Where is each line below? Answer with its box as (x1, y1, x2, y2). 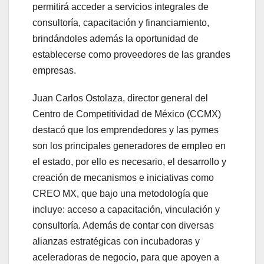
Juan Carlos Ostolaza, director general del (32, 93, 208, 103)
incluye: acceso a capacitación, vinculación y (32, 204, 220, 214)
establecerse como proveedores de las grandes (32, 49, 230, 60)
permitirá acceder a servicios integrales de (32, 1, 209, 12)
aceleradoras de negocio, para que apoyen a (32, 252, 219, 262)
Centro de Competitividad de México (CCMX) (32, 108, 221, 119)
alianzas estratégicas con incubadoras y (32, 236, 200, 246)
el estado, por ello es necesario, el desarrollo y (32, 156, 226, 167)
